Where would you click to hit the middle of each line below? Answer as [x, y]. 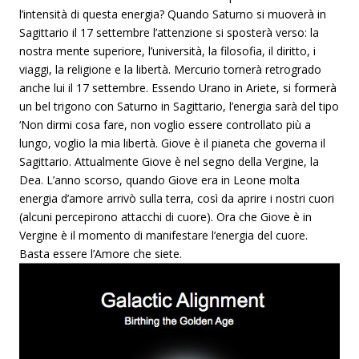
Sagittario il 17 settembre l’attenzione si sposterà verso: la [169, 32]
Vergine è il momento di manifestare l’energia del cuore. [163, 235]
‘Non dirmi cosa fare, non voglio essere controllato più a [165, 125]
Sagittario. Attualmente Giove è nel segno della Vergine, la [169, 161]
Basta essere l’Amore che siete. [101, 254]
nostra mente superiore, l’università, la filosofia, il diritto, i [167, 51]
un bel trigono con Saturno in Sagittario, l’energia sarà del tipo [179, 106]
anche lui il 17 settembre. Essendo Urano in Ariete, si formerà [178, 88]
